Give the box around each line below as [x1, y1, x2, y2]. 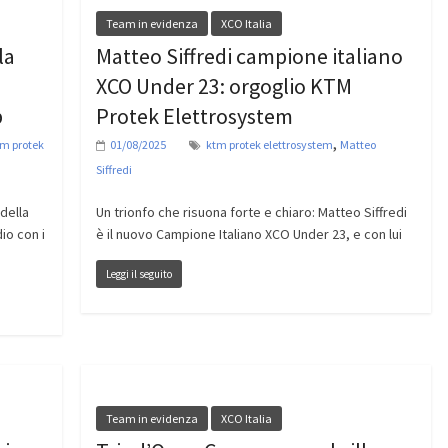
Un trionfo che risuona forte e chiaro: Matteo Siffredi [95, 203, 407, 222]
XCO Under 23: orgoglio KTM [95, 72, 352, 101]
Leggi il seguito [105, 267, 172, 282]
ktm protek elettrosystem [205, 137, 333, 153]
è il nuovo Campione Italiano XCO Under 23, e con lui [95, 225, 402, 244]
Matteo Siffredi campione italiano [95, 42, 403, 71]
